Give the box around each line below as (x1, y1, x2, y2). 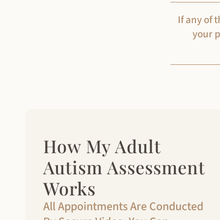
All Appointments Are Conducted (43, 198, 203, 216)
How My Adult (43, 134, 161, 158)
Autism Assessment (43, 155, 205, 179)
